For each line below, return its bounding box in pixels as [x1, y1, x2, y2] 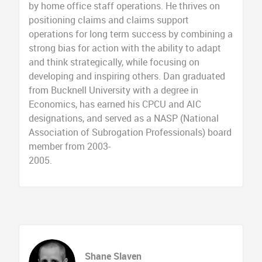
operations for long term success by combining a [28, 28, 233, 40]
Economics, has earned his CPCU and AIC [28, 98, 201, 110]
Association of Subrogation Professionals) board [28, 126, 232, 138]
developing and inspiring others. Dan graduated [28, 70, 225, 82]
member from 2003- [28, 140, 111, 152]
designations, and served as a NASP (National [28, 112, 219, 124]
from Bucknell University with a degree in [28, 84, 198, 96]
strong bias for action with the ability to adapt [28, 42, 221, 54]
